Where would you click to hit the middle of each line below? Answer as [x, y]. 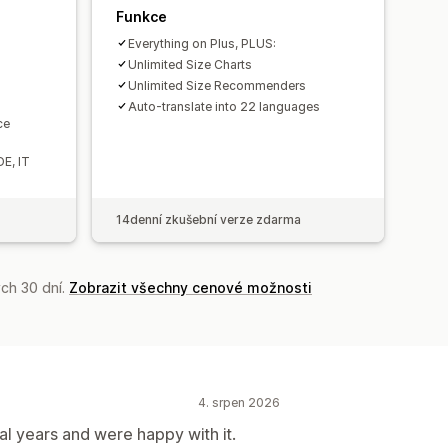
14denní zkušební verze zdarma [208, 219]
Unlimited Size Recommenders [217, 85]
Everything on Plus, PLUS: [202, 43]
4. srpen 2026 [239, 402]
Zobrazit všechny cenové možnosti [190, 287]
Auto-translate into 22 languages [224, 106]
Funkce [141, 16]
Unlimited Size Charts [190, 64]
